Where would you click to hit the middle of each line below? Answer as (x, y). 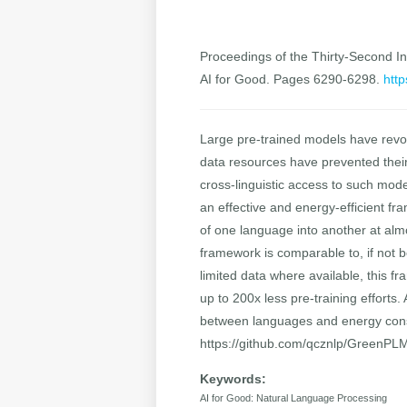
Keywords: (233, 379)
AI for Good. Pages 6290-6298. (292, 79)
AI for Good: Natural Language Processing (294, 398)
